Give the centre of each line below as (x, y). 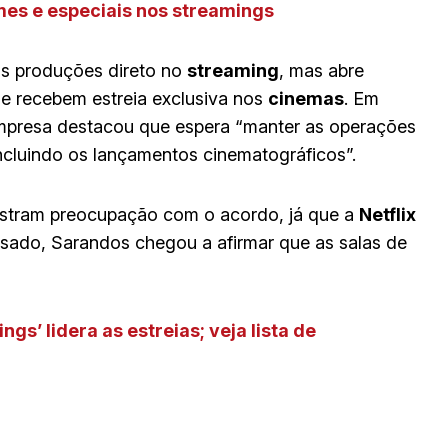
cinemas (306, 98)
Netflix (387, 214)
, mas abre (321, 70)
